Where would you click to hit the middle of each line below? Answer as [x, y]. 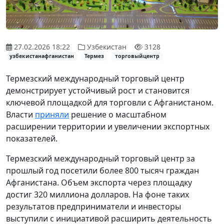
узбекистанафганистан [41, 56]
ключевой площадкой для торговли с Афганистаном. [110, 102]
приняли [52, 114]
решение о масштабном [118, 114]
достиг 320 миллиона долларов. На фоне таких [97, 194]
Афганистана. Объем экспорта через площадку [99, 182]
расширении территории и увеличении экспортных [108, 126]
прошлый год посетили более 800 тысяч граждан [102, 170]
